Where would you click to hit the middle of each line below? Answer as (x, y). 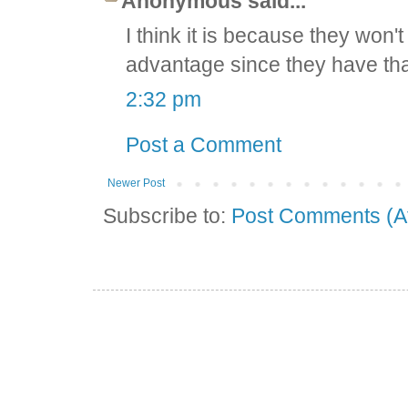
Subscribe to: (168, 216)
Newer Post (137, 184)
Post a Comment (204, 145)
